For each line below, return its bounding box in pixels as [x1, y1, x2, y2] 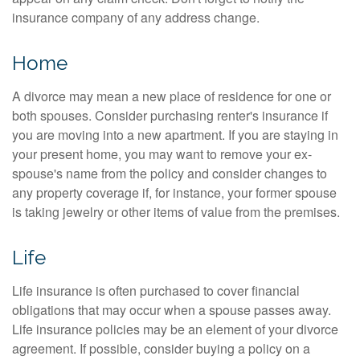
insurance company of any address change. [12, 8, 260, 27]
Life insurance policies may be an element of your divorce [12, 320, 338, 338]
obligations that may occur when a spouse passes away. [12, 301, 331, 319]
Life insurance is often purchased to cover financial [12, 281, 300, 300]
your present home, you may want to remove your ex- [12, 145, 312, 163]
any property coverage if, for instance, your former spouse [12, 183, 337, 202]
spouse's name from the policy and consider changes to [12, 164, 327, 182]
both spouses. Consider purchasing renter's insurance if [12, 106, 328, 125]
